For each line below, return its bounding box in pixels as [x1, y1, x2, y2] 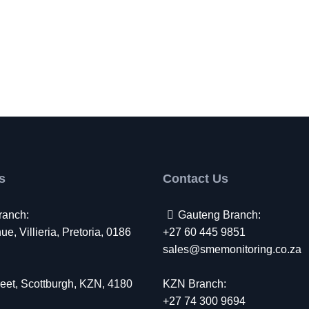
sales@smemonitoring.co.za [163, 243, 301, 255]
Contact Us [163, 172, 228, 186]
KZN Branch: [163, 278, 226, 290]
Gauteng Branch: [178, 209, 261, 221]
